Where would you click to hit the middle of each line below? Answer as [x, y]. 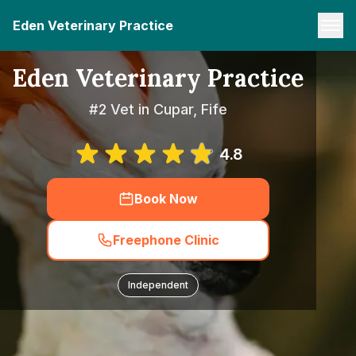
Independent [158, 285]
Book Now [166, 199]
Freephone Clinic [166, 240]
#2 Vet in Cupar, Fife [158, 109]
